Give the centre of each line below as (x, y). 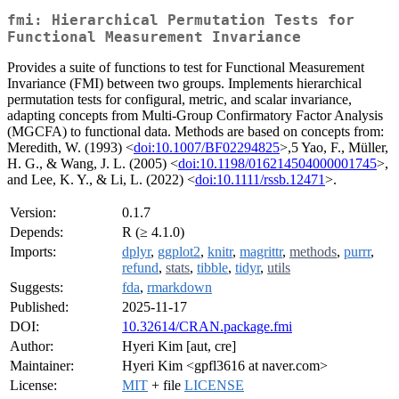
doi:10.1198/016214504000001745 (277, 164)
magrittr (261, 252)
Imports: (33, 252)
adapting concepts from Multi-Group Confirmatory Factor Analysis (195, 116)
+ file (166, 386)
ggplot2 (179, 252)
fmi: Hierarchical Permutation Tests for (181, 20)
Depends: (37, 232)
